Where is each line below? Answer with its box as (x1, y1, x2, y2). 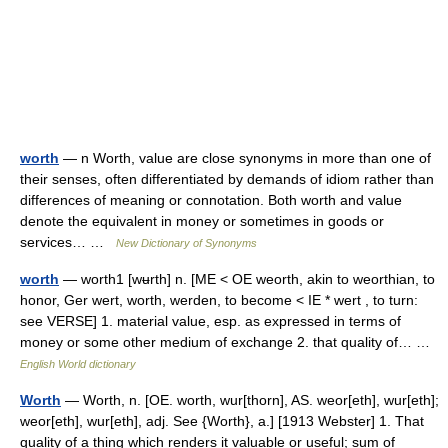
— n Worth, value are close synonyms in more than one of (59, 150, 431, 166)
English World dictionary (20, 358, 136, 370)
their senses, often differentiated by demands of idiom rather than (20, 171, 434, 187)
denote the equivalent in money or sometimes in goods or (20, 213, 384, 229)
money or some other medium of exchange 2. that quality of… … (20, 334, 438, 350)
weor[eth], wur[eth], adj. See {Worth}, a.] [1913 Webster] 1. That (20, 413, 424, 429)
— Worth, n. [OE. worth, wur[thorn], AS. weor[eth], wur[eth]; (61, 392, 439, 408)
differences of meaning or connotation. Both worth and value (20, 192, 402, 208)
